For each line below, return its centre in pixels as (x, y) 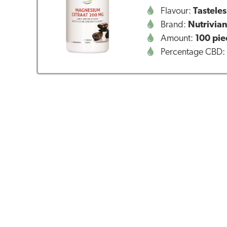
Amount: (177, 39)
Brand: (174, 25)
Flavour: (176, 11)
